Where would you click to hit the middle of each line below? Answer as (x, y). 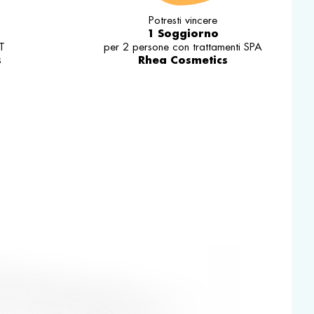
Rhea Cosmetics (183, 60)
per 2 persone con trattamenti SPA (183, 47)
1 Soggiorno (183, 33)
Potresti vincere (183, 20)
